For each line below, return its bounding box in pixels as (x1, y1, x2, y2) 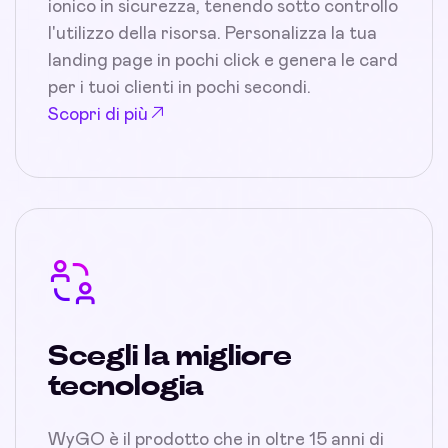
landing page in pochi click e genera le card (48, 52, 398, 70)
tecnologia (48, 373, 204, 401)
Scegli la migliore (48, 343, 292, 371)
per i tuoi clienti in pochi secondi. (48, 79, 311, 97)
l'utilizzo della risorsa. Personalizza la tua (48, 25, 377, 43)
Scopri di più (48, 106, 148, 124)
